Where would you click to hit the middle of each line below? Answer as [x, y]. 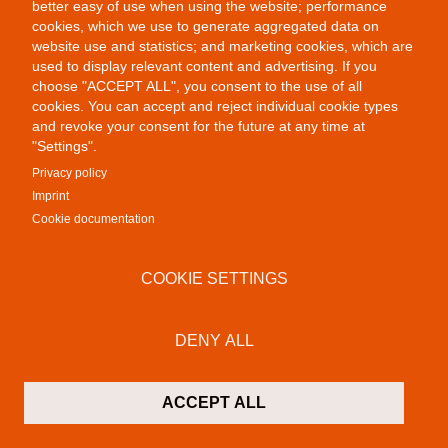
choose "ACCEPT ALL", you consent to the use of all [196, 85]
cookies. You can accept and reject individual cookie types [214, 105]
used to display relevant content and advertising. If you [204, 65]
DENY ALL [214, 340]
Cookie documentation [93, 218]
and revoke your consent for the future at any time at [198, 125]
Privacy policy [69, 172]
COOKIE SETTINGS [214, 278]
